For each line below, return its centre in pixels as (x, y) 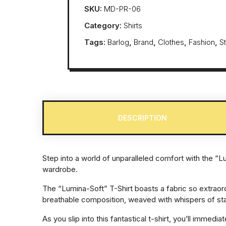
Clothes (171, 42)
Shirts (133, 26)
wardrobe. (60, 169)
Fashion (202, 42)
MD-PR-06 (122, 9)
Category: (104, 26)
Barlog (118, 42)
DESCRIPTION (142, 118)
